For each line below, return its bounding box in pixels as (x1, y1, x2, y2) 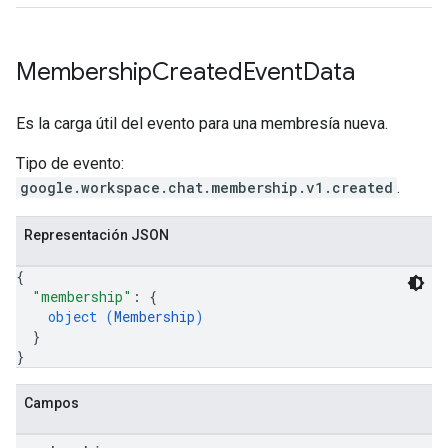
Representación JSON (24, 227, 169, 243)
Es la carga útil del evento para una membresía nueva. (16, 114, 388, 133)
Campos (24, 395, 79, 411)
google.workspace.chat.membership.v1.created (20, 178, 393, 197)
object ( (48, 307, 114, 326)
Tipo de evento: (16, 154, 124, 173)
